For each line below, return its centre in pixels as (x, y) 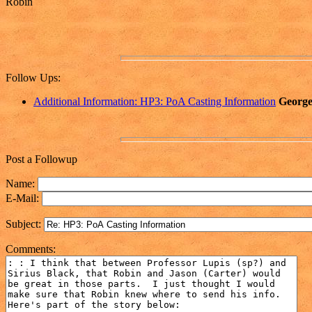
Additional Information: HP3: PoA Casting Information (155, 102)
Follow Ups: (33, 78)
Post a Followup (41, 159)
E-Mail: (24, 198)
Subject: (25, 224)
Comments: (31, 249)
